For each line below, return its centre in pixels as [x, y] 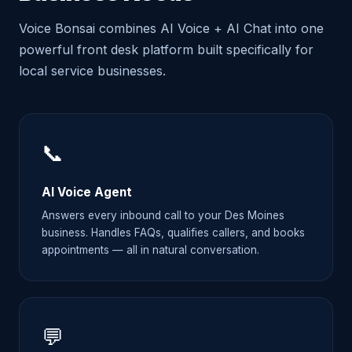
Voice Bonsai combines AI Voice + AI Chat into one [171, 29]
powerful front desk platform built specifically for [166, 50]
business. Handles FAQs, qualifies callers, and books [173, 233]
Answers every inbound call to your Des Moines [163, 216]
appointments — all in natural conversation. [150, 250]
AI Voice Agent [87, 192]
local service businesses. [92, 71]
